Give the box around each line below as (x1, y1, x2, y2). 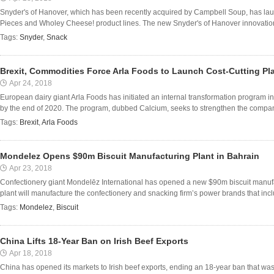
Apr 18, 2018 (9, 249, 52, 257)
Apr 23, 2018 (9, 164, 52, 172)
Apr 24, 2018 (9, 79, 52, 87)
